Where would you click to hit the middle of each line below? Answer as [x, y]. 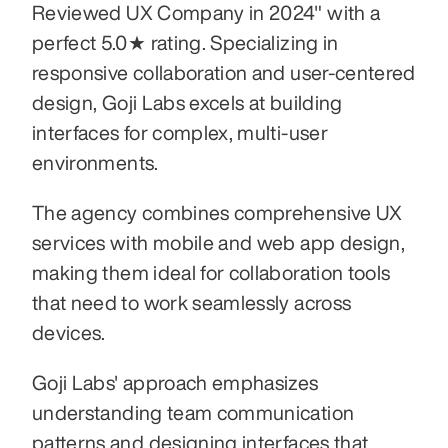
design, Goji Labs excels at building [187, 103]
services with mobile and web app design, [219, 243]
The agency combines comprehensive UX [217, 213]
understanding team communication [193, 413]
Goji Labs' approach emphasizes [175, 383]
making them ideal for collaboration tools [211, 273]
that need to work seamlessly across [192, 303]
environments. [97, 163]
